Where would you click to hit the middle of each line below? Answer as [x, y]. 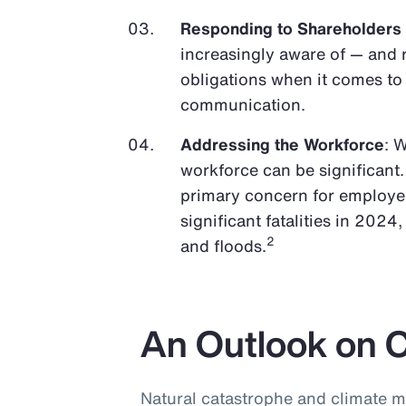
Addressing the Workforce [283, 144]
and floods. [224, 246]
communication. [243, 104]
